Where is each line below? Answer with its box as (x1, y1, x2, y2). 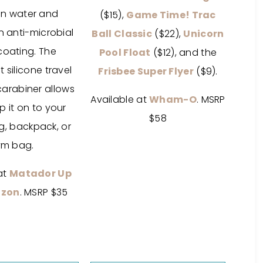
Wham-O (149, 93, 197, 106)
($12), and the (150, 46, 217, 59)
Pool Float (99, 46, 151, 59)
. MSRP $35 (19, 186, 68, 199)
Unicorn (183, 27, 224, 41)
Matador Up (9, 167, 72, 180)
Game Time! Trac (126, 8, 216, 22)
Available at (90, 93, 150, 106)
